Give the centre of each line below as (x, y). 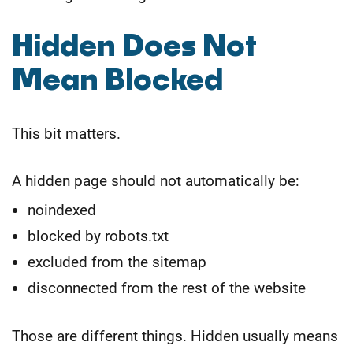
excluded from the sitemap (117, 262)
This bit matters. (66, 133)
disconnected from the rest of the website (167, 288)
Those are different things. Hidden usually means (175, 336)
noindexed (62, 210)
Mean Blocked (117, 81)
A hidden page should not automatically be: (156, 180)
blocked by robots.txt (98, 236)
